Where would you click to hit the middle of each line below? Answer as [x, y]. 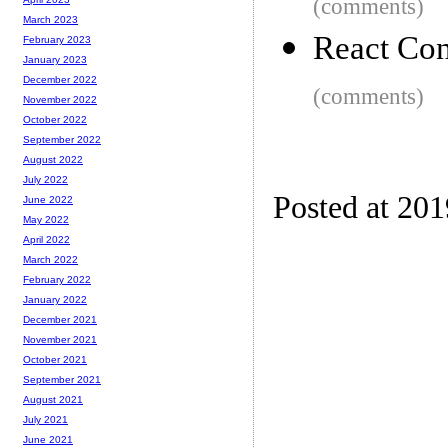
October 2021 [55, 360]
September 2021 [62, 380]
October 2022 [55, 120]
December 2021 [60, 320]
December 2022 [60, 80]
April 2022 [46, 240]
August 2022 [53, 160]
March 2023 [50, 20]
